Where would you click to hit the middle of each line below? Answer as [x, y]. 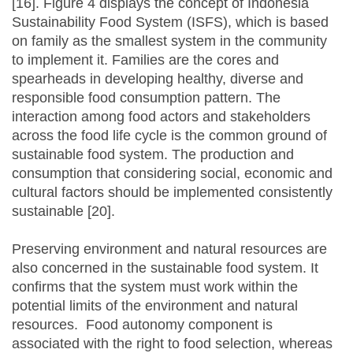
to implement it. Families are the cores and [145, 60]
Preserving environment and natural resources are [169, 249]
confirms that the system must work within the [155, 287]
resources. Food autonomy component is [142, 325]
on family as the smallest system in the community [169, 41]
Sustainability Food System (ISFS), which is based [170, 22]
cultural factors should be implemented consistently [172, 193]
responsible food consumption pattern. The [146, 98]
